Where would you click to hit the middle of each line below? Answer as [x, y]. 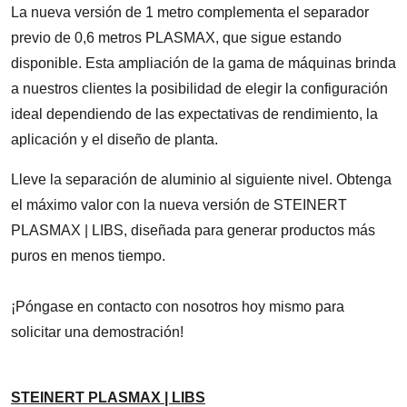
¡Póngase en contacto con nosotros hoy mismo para [178, 306]
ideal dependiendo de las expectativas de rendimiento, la [194, 114]
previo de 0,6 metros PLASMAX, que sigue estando [176, 37]
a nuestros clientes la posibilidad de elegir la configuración [199, 88]
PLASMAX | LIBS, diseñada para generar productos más [193, 230]
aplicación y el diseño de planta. [114, 139]
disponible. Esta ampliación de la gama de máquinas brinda [203, 63]
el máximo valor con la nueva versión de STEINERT [179, 204]
